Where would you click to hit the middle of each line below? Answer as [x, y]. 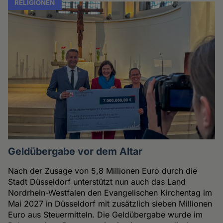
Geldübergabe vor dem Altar [75, 152]
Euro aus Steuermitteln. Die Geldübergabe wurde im [106, 215]
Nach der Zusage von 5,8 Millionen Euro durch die [103, 171]
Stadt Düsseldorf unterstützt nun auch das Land [97, 182]
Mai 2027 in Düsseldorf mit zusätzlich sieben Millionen [110, 204]
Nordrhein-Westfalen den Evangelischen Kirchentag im [110, 193]
